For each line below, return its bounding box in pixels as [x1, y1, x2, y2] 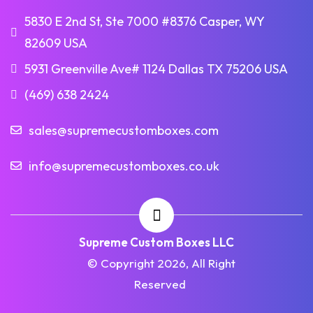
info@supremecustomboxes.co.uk [29, 157, 219, 174]
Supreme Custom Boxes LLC [79, 234, 234, 249]
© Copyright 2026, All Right [84, 255, 235, 270]
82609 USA [24, 34, 87, 51]
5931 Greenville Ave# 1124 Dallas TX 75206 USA [24, 60, 288, 77]
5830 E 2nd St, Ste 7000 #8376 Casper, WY [24, 13, 264, 29]
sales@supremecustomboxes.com [29, 122, 219, 138]
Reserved [133, 276, 186, 291]
